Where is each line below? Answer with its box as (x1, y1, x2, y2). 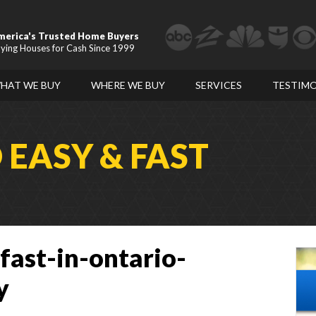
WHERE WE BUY (91, 78, 165, 91)
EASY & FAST (9, 135, 209, 176)
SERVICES (195, 78, 242, 91)
